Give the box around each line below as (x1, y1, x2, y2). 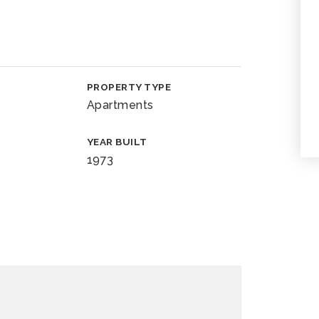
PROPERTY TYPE (86, 81, 172, 93)
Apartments (86, 98, 154, 112)
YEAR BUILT (86, 136, 147, 147)
